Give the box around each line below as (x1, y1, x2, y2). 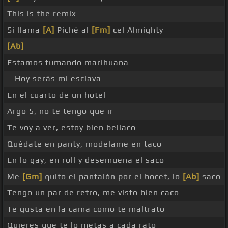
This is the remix (7, 9, 76, 19)
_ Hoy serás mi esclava (7, 74, 101, 84)
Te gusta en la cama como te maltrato (7, 204, 165, 214)
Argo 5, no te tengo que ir (7, 106, 113, 117)
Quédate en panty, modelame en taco (7, 139, 162, 149)
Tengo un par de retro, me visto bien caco (7, 188, 179, 198)
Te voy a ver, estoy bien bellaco (7, 123, 136, 133)
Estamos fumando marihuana (7, 58, 129, 68)
